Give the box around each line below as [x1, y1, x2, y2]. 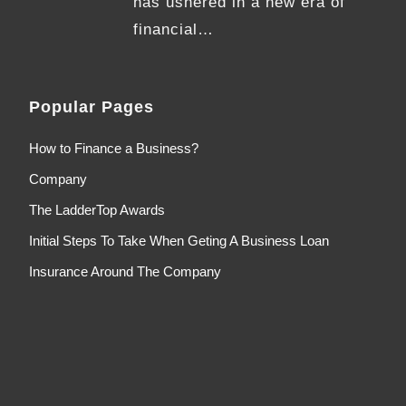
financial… [133, 21, 215, 39]
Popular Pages [29, 98, 154, 117]
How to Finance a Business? [29, 140, 198, 157]
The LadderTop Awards [29, 202, 165, 218]
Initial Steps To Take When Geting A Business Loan [29, 233, 329, 249]
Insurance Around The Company [29, 264, 221, 280]
